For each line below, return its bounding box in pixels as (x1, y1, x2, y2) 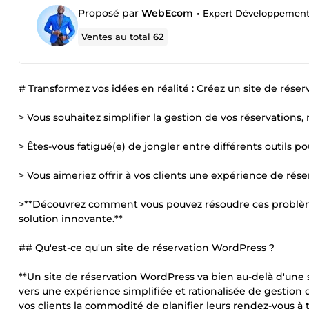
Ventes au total (81, 31, 154, 42)
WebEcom (141, 7, 193, 19)
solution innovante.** (19, 212, 123, 225)
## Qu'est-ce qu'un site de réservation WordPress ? (19, 241, 275, 254)
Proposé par (78, 7, 141, 19)
